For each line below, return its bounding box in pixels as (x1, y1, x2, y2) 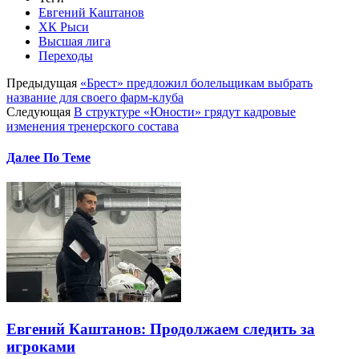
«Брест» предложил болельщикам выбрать (80, 75, 313, 90)
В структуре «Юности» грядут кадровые (74, 104, 296, 119)
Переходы (38, 48, 93, 63)
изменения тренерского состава (6, 119, 179, 133)
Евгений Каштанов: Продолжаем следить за (6, 320, 315, 337)
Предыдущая (6, 75, 77, 90)
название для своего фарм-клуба (6, 90, 184, 104)
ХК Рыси (38, 19, 89, 34)
